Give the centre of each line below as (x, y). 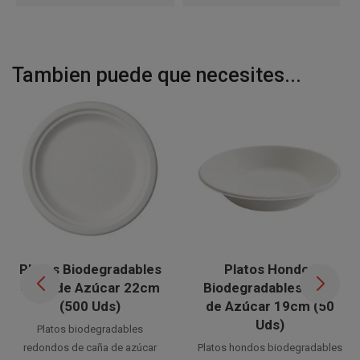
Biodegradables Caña (270, 288)
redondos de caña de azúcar (90, 348)
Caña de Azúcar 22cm (90, 288)
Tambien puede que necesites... (157, 75)
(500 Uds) (90, 307)
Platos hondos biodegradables (270, 348)
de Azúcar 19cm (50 (270, 307)
